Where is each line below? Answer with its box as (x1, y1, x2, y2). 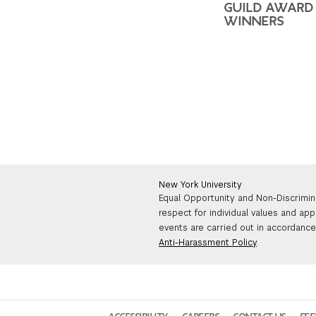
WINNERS (224, 14, 284, 28)
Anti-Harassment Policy (159, 236, 257, 248)
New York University (159, 178, 243, 190)
